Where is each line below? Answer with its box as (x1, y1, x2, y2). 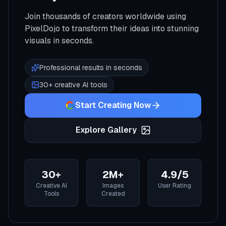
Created (101, 190, 125, 198)
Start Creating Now (75, 100, 151, 110)
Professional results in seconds (39, 63, 142, 72)
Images (102, 182, 124, 190)
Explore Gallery (75, 125, 137, 135)
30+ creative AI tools (39, 80, 107, 89)
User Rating (158, 182, 191, 190)
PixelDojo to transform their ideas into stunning (25, 23, 199, 34)
